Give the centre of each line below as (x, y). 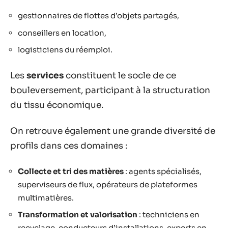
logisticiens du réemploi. (65, 50)
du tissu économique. (57, 105)
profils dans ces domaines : (69, 146)
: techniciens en (168, 215)
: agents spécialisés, (163, 171)
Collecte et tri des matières (71, 171)
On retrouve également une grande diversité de (113, 131)
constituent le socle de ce (120, 75)
